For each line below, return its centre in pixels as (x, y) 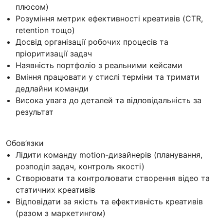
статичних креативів (55, 190)
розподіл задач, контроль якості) (80, 167)
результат (35, 112)
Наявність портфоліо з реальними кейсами (99, 65)
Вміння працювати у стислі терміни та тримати (108, 77)
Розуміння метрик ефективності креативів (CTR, (109, 19)
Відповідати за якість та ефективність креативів (109, 202)
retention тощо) (45, 30)
